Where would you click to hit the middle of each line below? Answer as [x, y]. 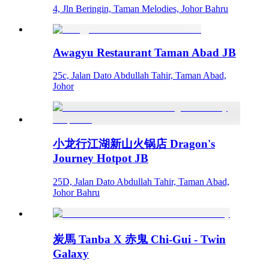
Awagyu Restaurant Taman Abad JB [144, 52]
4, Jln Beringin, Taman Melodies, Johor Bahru [141, 8]
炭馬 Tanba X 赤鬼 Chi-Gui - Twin [139, 239]
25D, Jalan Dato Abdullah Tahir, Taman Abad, [141, 181]
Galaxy [71, 253]
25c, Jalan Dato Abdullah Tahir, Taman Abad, [140, 76]
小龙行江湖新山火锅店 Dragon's [134, 144]
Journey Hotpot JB [101, 159]
